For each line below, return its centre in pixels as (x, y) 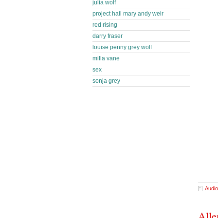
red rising (105, 25)
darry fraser (108, 36)
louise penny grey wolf (122, 47)
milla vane (106, 58)
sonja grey (106, 81)
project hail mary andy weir (128, 14)
